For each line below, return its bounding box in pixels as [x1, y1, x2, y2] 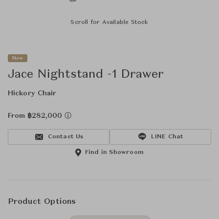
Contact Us [47, 134, 84, 140]
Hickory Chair [8, 90, 57, 97]
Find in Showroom [85, 150, 144, 155]
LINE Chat [151, 134, 184, 140]
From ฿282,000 [8, 112, 65, 119]
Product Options [8, 198, 76, 206]
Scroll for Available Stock [70, 20, 149, 25]
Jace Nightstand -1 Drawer [8, 69, 164, 81]
